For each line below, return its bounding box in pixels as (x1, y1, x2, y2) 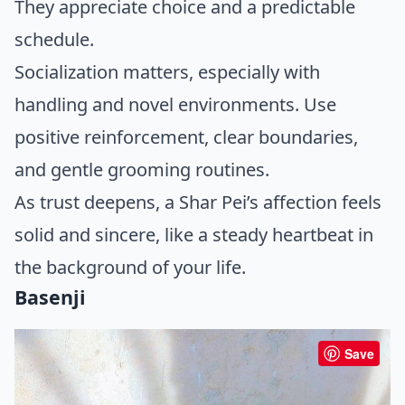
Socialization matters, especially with (14, 60, 320, 85)
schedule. (14, 27, 94, 52)
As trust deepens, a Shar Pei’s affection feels (14, 190, 381, 215)
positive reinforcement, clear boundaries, (14, 125, 358, 150)
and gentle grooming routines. (14, 157, 269, 183)
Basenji (14, 284, 86, 311)
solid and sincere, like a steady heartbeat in (14, 222, 373, 248)
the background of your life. (14, 255, 246, 280)
